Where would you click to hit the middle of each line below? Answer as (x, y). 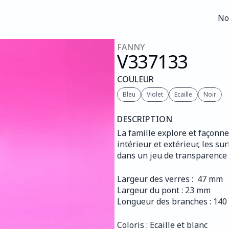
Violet (155, 94)
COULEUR (135, 79)
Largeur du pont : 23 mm (164, 190)
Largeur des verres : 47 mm (170, 179)
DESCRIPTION (145, 119)
